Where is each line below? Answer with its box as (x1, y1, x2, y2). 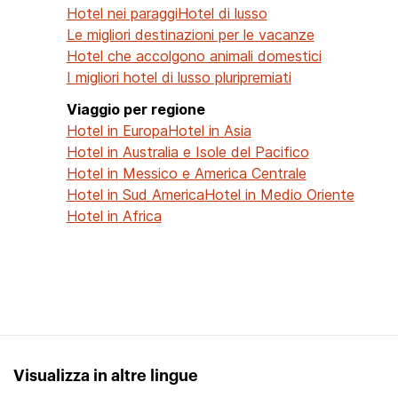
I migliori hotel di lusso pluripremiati (66, 68, 291, 86)
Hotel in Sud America (66, 185, 204, 203)
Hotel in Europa (66, 121, 168, 139)
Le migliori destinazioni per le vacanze (66, 25, 314, 44)
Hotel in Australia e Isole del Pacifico (66, 142, 309, 161)
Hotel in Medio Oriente (203, 185, 354, 203)
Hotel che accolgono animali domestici (66, 46, 322, 65)
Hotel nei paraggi (66, 4, 178, 22)
